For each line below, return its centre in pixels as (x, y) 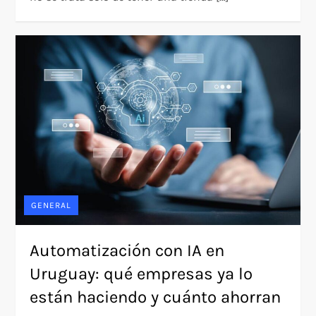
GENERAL (51, 205)
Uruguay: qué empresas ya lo (141, 273)
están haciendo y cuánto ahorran (156, 297)
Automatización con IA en (127, 250)
